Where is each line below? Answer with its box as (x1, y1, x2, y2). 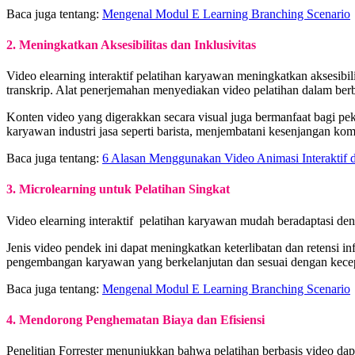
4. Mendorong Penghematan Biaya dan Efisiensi (6, 312, 265, 326)
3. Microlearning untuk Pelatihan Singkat (6, 182, 230, 197)
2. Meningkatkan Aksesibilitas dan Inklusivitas (6, 37, 256, 52)
